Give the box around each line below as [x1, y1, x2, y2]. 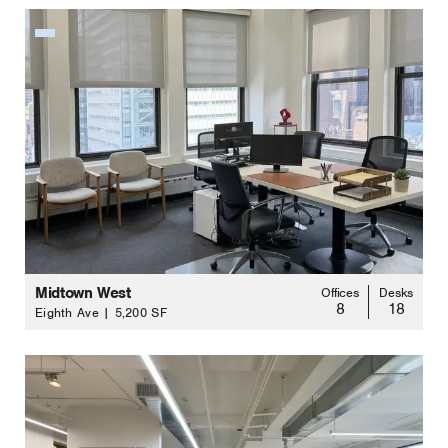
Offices [321, 284, 359, 302]
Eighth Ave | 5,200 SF [35, 304, 167, 322]
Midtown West [35, 283, 131, 304]
